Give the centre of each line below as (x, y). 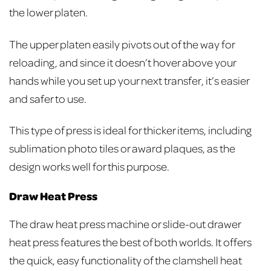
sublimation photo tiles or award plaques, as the (122, 148)
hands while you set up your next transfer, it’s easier (129, 80)
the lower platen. (49, 11)
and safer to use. (49, 98)
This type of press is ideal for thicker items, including (130, 130)
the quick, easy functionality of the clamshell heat (126, 260)
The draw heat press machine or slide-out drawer (125, 224)
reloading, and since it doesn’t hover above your (122, 62)
